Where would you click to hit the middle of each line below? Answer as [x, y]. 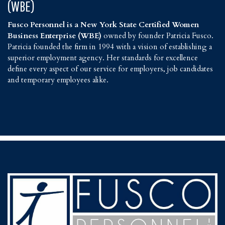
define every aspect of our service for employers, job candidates [110, 69]
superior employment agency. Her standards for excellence [103, 58]
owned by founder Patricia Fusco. [158, 36]
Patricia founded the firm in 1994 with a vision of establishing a [110, 47]
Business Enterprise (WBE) [55, 36]
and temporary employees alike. [58, 80]
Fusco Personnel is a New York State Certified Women [103, 25]
